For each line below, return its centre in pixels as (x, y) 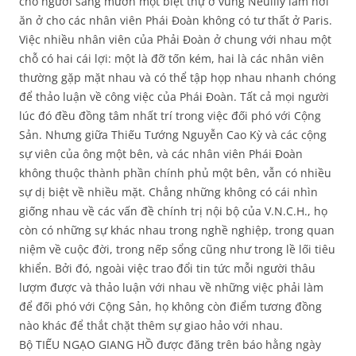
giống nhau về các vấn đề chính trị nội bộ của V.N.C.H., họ (173, 211)
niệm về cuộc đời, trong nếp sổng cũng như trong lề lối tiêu (177, 250)
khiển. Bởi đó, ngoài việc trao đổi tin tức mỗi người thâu (167, 269)
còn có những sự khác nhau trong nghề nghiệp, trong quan (177, 230)
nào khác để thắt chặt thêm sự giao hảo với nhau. (151, 326)
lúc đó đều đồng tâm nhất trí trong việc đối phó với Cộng (170, 116)
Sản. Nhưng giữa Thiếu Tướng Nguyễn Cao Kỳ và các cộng (173, 135)
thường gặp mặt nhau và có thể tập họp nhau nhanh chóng (178, 78)
